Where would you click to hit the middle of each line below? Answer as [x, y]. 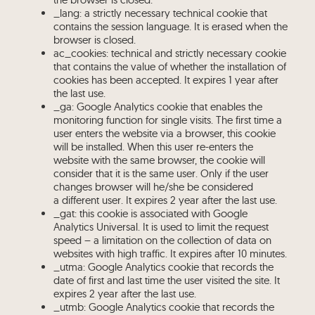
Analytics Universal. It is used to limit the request [161, 227]
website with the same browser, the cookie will [159, 160]
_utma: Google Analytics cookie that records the [163, 267]
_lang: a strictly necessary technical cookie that [160, 13]
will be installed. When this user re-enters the [153, 147]
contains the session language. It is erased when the [170, 26]
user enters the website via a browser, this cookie [164, 133]
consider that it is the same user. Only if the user [161, 173]
